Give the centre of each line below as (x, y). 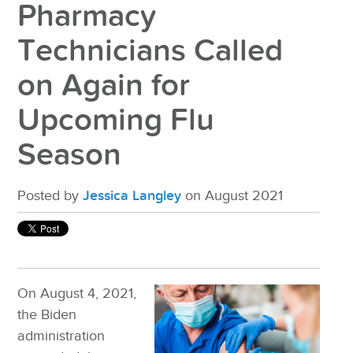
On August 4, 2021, (77, 294)
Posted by (50, 196)
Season (70, 156)
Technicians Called (150, 52)
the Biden (47, 315)
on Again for (104, 86)
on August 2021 (232, 196)
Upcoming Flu (116, 121)
